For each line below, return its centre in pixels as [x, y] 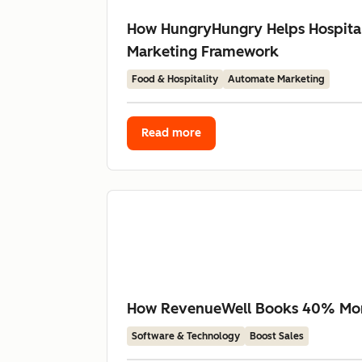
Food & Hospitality [175, 79]
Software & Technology [186, 336]
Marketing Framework [203, 52]
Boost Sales [277, 336]
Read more [171, 133]
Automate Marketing [276, 79]
